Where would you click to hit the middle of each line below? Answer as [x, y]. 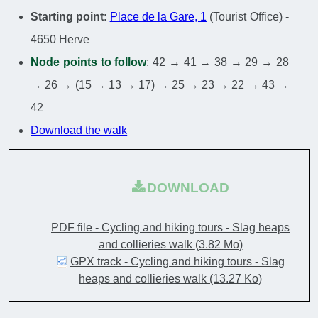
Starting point [67, 17]
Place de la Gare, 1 [158, 17]
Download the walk [79, 131]
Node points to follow [89, 62]
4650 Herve [60, 40]
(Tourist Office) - [248, 17]
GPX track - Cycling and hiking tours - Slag [177, 261]
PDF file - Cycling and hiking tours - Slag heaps [170, 227]
